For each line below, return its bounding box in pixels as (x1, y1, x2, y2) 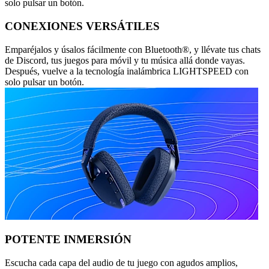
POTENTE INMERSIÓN (5, 233, 131, 246)
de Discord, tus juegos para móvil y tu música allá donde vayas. (5, 55, 245, 65)
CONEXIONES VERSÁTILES (5, 19, 160, 32)
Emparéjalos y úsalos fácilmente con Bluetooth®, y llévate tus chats (5, 44, 261, 55)
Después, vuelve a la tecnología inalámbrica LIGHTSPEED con (5, 65, 249, 76)
